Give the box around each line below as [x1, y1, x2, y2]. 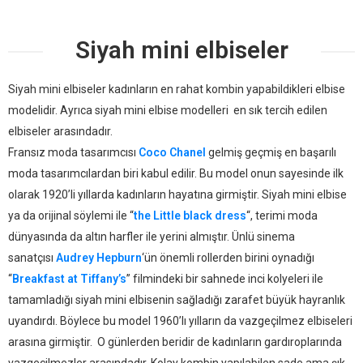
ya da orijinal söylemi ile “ [8, 209, 134, 222]
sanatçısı [8, 251, 56, 264]
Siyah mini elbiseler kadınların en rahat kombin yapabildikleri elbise [8, 83, 345, 96]
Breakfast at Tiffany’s [12, 272, 126, 285]
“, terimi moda [246, 209, 318, 222]
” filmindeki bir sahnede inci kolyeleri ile [126, 272, 323, 285]
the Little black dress [134, 209, 246, 222]
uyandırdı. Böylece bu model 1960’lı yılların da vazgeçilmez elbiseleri [8, 314, 352, 327]
